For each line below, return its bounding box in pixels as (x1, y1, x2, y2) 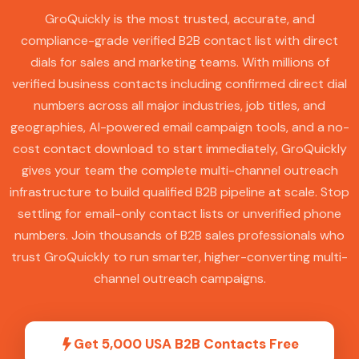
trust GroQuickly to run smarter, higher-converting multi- (11, 248, 348, 266)
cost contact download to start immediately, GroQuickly (12, 140, 347, 158)
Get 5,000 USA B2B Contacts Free (74, 335, 299, 353)
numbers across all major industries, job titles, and (34, 97, 325, 115)
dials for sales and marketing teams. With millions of (30, 54, 329, 71)
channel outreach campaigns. (93, 270, 266, 288)
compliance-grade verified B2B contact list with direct (21, 32, 338, 50)
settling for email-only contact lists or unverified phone (18, 205, 341, 223)
